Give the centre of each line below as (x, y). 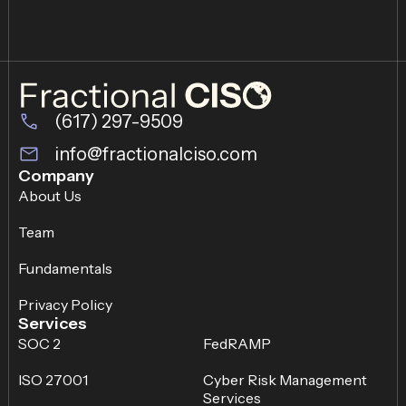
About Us (50, 196)
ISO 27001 (53, 380)
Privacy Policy (65, 305)
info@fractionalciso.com (156, 155)
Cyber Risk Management (285, 380)
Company (56, 176)
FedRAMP (237, 344)
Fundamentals (65, 269)
